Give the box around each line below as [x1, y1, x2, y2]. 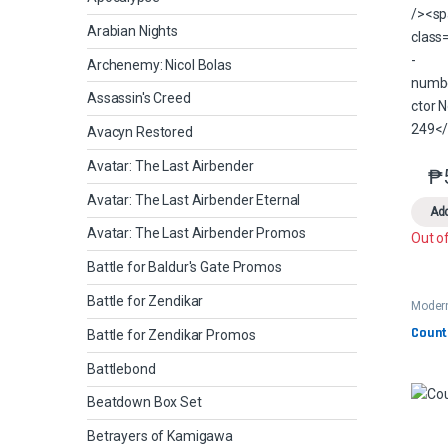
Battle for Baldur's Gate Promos [87, 259, 282, 276]
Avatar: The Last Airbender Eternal [87, 191, 301, 208]
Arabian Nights [87, 22, 179, 39]
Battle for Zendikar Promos [87, 326, 256, 343]
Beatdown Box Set [87, 394, 202, 411]
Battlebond [87, 360, 156, 377]
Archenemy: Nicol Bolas [87, 56, 232, 73]
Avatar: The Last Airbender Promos [87, 225, 306, 242]
